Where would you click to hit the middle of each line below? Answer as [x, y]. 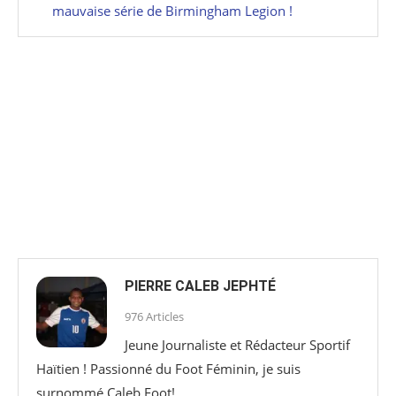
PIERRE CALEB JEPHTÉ [200, 286]
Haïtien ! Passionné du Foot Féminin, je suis [168, 368]
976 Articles [154, 316]
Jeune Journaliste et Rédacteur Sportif [237, 344]
